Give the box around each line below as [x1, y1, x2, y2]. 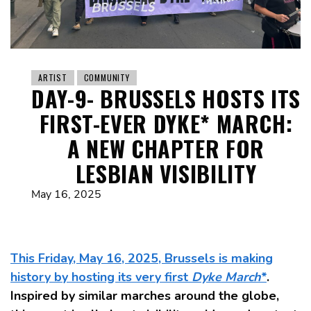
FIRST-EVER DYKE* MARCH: [39, 106, 293, 140]
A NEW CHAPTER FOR [67, 131, 264, 165]
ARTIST [38, 71, 67, 83]
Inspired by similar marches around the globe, [10, 287, 279, 304]
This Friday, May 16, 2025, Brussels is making [10, 249, 273, 267]
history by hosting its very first [10, 268, 192, 285]
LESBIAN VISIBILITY [75, 156, 257, 190]
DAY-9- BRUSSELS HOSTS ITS [31, 81, 301, 115]
